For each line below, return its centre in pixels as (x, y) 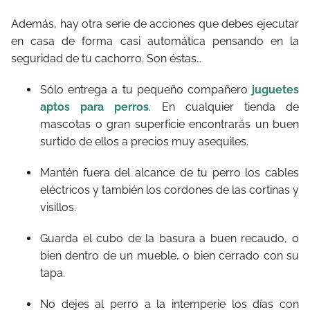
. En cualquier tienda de (224, 107)
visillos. (58, 207)
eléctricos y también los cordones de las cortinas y (170, 190)
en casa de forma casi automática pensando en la (155, 41)
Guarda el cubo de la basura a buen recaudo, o (170, 238)
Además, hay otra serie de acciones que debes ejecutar (155, 24)
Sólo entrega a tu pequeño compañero (146, 89)
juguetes (275, 89)
